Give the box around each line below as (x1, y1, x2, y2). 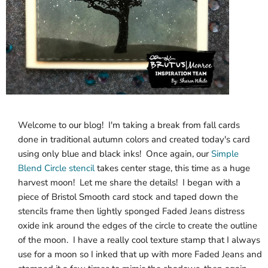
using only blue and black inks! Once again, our (18, 148, 211, 160)
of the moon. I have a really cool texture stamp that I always (18, 234, 260, 246)
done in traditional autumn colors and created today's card (18, 133, 250, 145)
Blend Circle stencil (18, 162, 95, 174)
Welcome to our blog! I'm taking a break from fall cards (18, 119, 240, 131)
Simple (211, 148, 239, 160)
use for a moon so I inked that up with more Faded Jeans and (18, 248, 262, 260)
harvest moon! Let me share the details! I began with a (18, 176, 240, 188)
